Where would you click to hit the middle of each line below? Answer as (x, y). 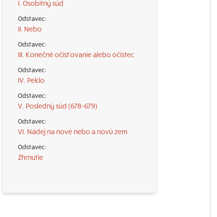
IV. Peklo (31, 80)
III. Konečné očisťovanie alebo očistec (76, 54)
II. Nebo (30, 29)
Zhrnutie (31, 157)
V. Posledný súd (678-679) (58, 106)
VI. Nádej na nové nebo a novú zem (73, 131)
